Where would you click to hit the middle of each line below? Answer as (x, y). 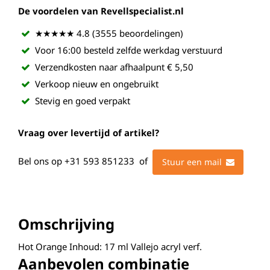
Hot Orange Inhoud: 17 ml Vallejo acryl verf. (110, 246)
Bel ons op (41, 161)
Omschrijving (66, 224)
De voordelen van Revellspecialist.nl (101, 11)
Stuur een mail (192, 162)
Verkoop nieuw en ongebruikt (97, 84)
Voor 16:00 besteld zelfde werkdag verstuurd (129, 50)
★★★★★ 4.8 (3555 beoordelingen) (109, 33)
